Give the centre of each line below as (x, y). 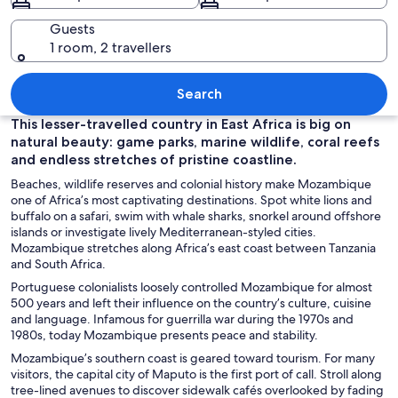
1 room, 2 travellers (111, 47)
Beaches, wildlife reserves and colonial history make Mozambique (191, 183)
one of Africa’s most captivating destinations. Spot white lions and (191, 199)
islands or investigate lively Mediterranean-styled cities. (163, 231)
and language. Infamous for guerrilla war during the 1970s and (182, 318)
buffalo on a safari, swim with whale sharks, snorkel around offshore (196, 215)
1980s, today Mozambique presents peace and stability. (164, 334)
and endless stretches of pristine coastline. (154, 159)
